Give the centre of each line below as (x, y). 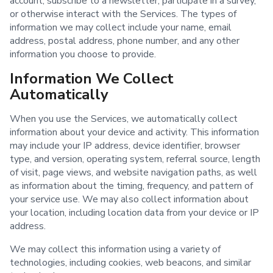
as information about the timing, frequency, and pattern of (131, 186)
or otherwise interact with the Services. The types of (123, 14)
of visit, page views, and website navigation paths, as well (133, 173)
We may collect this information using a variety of (115, 250)
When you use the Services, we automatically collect (124, 119)
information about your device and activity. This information (134, 133)
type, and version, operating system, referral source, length (135, 159)
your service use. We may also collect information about (129, 200)
